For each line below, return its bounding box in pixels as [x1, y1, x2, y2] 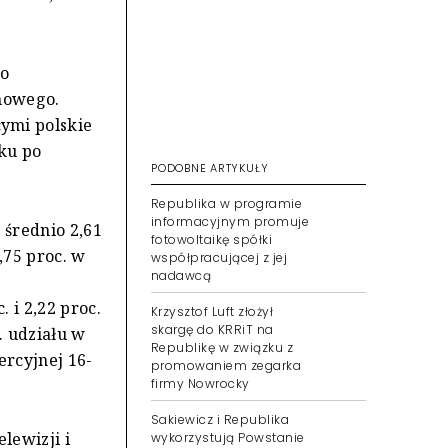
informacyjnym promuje [151, 213, 310, 230]
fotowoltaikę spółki [151, 231, 273, 248]
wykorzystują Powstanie [151, 429, 305, 446]
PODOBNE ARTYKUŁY [151, 160, 269, 176]
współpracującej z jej [151, 249, 288, 266]
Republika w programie [151, 195, 303, 212]
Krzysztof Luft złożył [151, 303, 274, 320]
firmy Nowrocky [151, 375, 250, 392]
